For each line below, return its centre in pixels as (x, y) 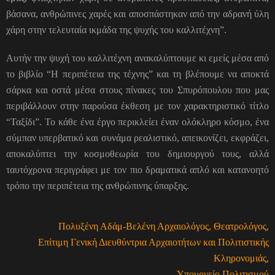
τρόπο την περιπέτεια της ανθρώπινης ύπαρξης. (98, 185)
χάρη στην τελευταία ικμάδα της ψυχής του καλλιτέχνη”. (116, 29)
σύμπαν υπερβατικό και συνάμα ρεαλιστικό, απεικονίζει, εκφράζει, (137, 137)
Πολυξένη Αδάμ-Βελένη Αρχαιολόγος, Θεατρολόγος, (164, 226)
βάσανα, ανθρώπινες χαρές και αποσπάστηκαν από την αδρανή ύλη (137, 14)
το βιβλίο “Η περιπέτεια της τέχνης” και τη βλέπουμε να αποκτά (137, 74)
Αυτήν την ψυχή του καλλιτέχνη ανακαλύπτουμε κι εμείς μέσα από (137, 58)
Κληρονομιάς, (241, 258)
